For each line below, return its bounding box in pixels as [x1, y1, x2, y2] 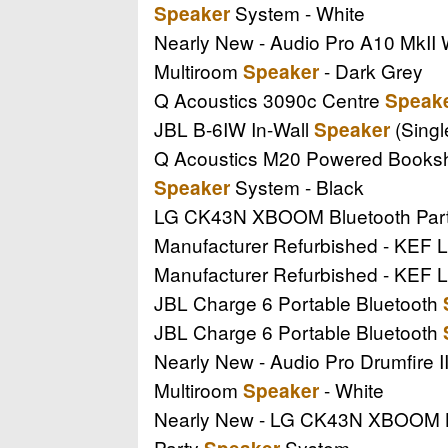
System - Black [230, 172, 364, 200]
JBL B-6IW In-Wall [154, 114, 314, 142]
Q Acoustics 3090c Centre [154, 85, 385, 113]
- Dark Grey [319, 56, 423, 84]
